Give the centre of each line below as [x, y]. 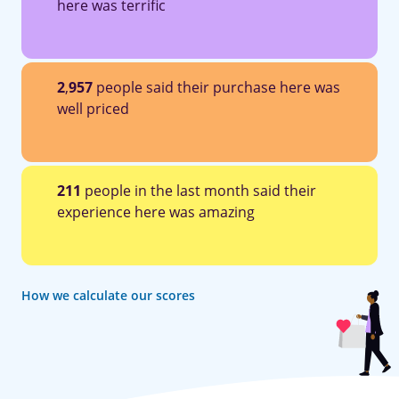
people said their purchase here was [216, 87]
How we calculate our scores [108, 295]
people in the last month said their [199, 190]
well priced [93, 108]
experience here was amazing [156, 212]
